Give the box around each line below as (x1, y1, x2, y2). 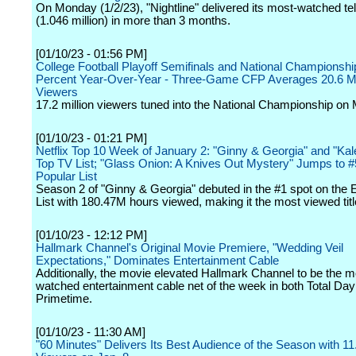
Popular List (36, 170, 97, 183)
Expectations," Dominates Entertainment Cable (36, 254, 279, 267)
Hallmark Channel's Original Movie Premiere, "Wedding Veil (36, 242, 343, 254)
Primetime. (36, 292, 92, 305)
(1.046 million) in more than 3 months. (36, 14, 230, 27)
